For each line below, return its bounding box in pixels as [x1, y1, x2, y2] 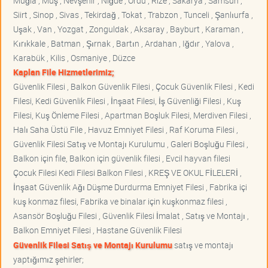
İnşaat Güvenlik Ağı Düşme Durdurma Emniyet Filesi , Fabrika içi [13, 181, 247, 193]
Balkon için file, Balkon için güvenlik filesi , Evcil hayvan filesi [13, 153, 230, 165]
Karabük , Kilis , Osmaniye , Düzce [13, 52, 135, 64]
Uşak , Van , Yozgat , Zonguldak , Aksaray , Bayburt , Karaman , [13, 23, 243, 35]
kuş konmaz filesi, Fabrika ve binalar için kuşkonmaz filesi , [13, 196, 227, 208]
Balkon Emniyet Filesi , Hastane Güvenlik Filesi [13, 224, 182, 236]
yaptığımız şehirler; [13, 254, 84, 266]
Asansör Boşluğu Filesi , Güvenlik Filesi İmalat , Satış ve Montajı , [13, 210, 249, 222]
